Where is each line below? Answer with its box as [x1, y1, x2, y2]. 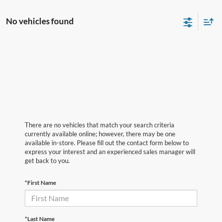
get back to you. [25, 156, 70, 165]
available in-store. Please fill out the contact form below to [25, 138, 189, 147]
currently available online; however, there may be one [25, 129, 175, 138]
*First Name [25, 178, 56, 186]
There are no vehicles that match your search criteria [25, 120, 174, 129]
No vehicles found [6, 15, 74, 26]
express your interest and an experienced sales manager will [25, 147, 195, 156]
